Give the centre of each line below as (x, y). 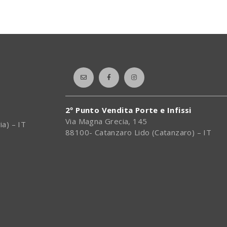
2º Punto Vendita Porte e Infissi (128, 110)
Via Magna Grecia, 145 (106, 121)
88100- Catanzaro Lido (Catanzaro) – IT (139, 133)
